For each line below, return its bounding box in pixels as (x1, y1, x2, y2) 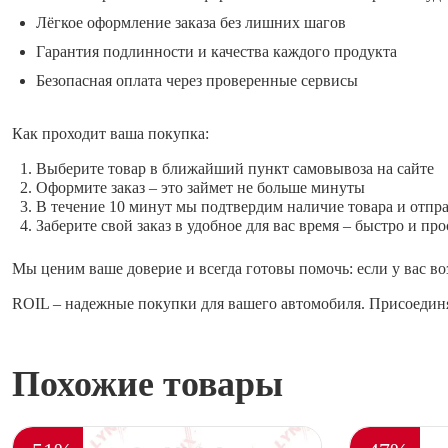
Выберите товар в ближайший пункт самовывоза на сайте (36, 160, 434, 178)
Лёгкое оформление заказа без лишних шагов (36, 14, 346, 32)
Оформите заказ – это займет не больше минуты (36, 179, 365, 197)
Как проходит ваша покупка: (12, 125, 209, 143)
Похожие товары (12, 364, 283, 405)
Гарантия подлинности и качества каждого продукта (36, 43, 397, 61)
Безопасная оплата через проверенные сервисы (36, 72, 358, 90)
